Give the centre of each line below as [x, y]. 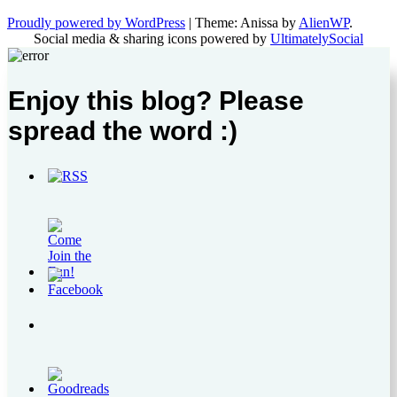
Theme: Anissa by [247, 22]
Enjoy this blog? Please [156, 100]
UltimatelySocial [317, 38]
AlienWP [324, 22]
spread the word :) [123, 130]
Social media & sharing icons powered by [152, 38]
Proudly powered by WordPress [96, 22]
